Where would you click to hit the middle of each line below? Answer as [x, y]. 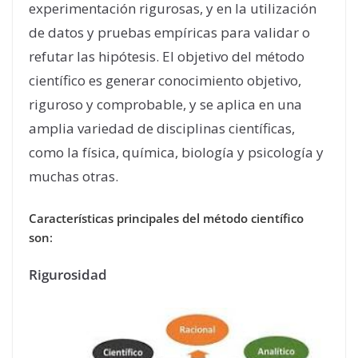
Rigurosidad [68, 275]
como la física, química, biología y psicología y [176, 152]
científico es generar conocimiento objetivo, [165, 80]
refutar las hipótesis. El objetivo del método [167, 56]
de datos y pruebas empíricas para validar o [169, 32]
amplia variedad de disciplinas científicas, [162, 128]
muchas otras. [74, 176]
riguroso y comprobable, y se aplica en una [165, 104]
